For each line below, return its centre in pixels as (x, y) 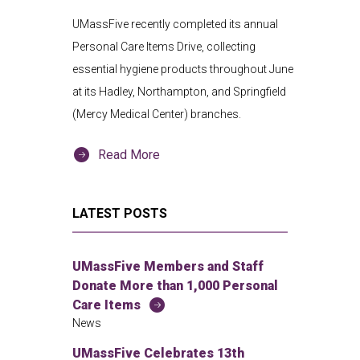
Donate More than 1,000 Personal (175, 285)
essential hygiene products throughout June (183, 69)
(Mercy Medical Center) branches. (157, 114)
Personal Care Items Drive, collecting (164, 46)
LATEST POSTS (120, 213)
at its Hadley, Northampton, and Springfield (179, 91)
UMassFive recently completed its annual (175, 24)
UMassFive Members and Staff (168, 266)
